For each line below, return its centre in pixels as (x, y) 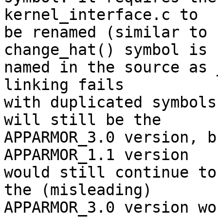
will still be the (82, 120)
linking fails (64, 85)
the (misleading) (78, 190)
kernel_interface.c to (101, 15)
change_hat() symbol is (106, 50)
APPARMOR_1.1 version (96, 155)
